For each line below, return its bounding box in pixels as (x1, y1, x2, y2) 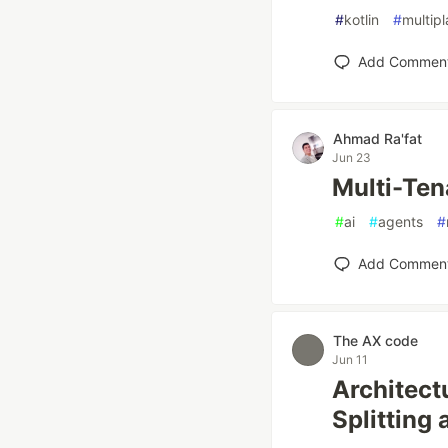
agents (378, 213, 423, 230)
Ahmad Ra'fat (333, 130, 422, 147)
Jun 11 (332, 352, 368, 367)
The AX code (333, 332, 418, 349)
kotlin (344, 11, 379, 28)
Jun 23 (332, 150, 371, 165)
